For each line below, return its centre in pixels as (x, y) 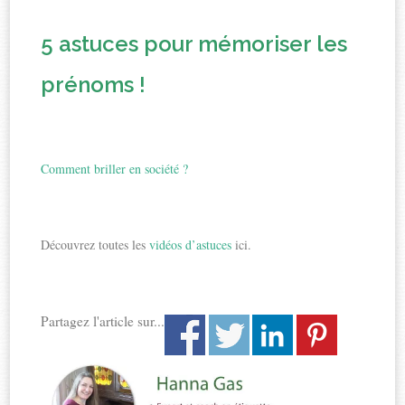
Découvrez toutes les (94, 245)
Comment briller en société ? (115, 169)
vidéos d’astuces (189, 245)
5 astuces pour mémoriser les (194, 44)
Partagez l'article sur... (103, 321)
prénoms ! (94, 85)
